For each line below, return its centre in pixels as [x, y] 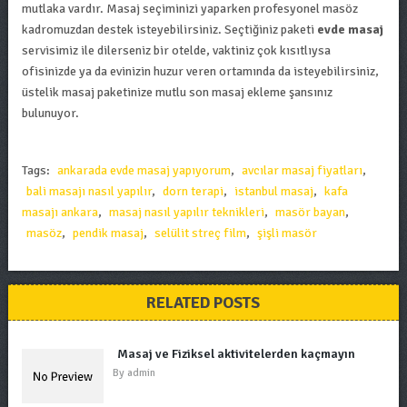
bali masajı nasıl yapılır [89, 191]
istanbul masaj [273, 191]
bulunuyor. [50, 113]
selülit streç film [200, 233]
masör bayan [310, 212]
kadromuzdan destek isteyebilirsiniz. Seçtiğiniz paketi [169, 30]
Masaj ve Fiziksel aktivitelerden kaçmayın [236, 354]
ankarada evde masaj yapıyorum [144, 170]
